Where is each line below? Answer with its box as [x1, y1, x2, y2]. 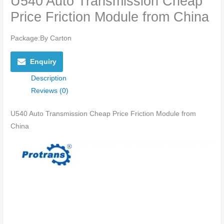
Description [31, 74, 67, 82]
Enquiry [29, 57, 56, 65]
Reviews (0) [31, 87, 69, 95]
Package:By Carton [10, 34, 72, 42]
